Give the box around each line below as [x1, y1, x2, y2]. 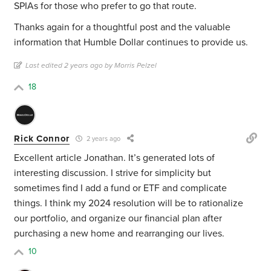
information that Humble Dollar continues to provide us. [14, 36, 249, 49]
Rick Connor [14, 132, 70, 144]
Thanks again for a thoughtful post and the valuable [14, 21, 231, 34]
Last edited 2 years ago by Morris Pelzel [25, 61, 157, 70]
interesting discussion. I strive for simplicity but [14, 167, 212, 180]
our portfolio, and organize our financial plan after [14, 212, 223, 225]
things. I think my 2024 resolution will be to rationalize [14, 197, 244, 210]
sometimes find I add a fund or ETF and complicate [14, 182, 227, 195]
